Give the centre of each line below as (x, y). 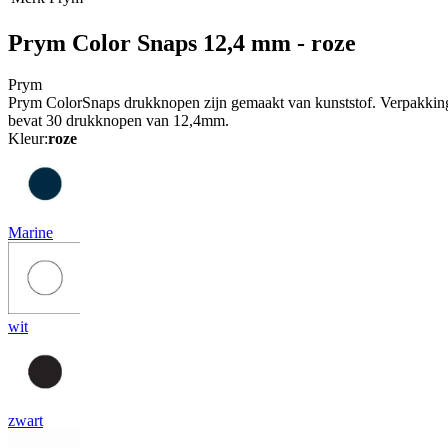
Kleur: (28, 139)
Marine (30, 233)
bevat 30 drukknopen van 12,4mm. (118, 121)
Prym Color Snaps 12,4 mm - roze (182, 42)
